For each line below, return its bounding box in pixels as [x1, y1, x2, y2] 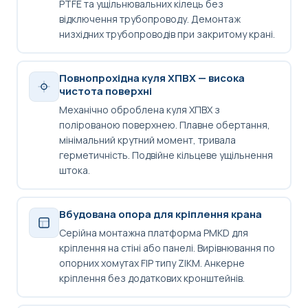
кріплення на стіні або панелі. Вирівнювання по [58, 241, 275, 255]
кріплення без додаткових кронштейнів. [58, 272, 245, 285]
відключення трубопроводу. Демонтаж [58, 12, 241, 26]
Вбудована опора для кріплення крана [58, 207, 262, 222]
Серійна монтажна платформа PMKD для [58, 226, 248, 240]
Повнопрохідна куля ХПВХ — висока [58, 71, 245, 86]
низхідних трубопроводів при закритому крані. [58, 27, 275, 41]
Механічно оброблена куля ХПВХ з [58, 103, 220, 117]
